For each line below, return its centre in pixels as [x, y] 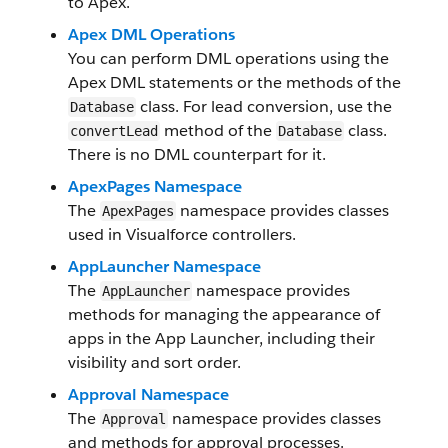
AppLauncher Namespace [164, 266]
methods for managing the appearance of [224, 314]
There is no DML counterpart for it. [197, 154]
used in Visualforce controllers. [182, 234]
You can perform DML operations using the [228, 58]
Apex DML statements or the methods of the [234, 82]
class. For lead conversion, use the [264, 106]
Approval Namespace [148, 394]
